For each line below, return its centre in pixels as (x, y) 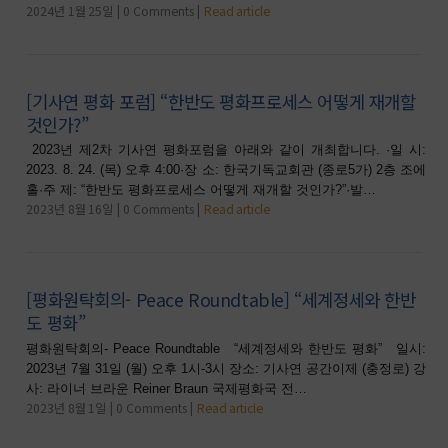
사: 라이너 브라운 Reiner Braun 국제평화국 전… (167, 388)
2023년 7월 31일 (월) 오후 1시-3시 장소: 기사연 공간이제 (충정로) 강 (226, 368)
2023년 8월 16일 (70, 209)
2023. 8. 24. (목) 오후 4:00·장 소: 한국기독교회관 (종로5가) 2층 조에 (226, 170)
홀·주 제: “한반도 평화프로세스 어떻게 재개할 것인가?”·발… (201, 190)
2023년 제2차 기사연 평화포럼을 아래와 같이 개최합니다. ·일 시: (226, 150)
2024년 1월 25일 (70, 11)
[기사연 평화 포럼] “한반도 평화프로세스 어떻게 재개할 (221, 101)
